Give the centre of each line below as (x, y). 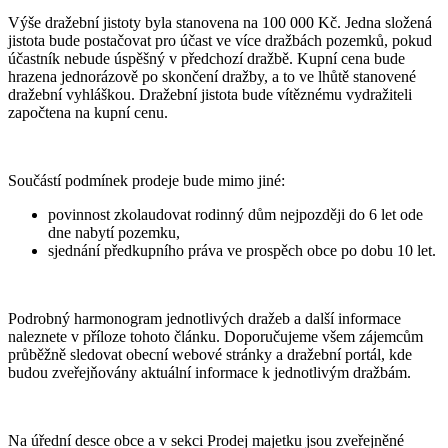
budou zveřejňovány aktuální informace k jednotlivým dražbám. (209, 373)
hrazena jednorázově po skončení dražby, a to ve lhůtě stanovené (212, 77)
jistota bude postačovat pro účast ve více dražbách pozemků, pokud (220, 41)
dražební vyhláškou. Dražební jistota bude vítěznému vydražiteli (210, 95)
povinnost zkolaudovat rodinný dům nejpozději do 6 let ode (235, 215)
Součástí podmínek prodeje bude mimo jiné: (146, 181)
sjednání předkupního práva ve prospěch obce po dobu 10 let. (242, 251)
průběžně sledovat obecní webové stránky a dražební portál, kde (210, 355)
